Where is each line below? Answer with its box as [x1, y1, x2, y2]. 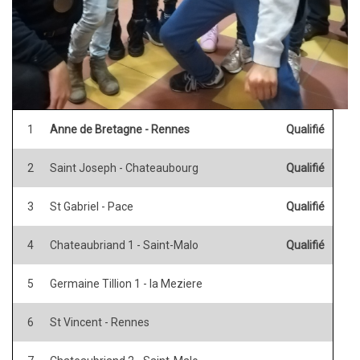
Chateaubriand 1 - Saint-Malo [50, 238, 198, 252]
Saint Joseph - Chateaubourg [50, 161, 198, 174]
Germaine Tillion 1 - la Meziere [50, 276, 202, 290]
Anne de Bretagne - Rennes [50, 122, 190, 136]
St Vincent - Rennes [50, 315, 149, 329]
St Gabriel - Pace [50, 199, 133, 213]
